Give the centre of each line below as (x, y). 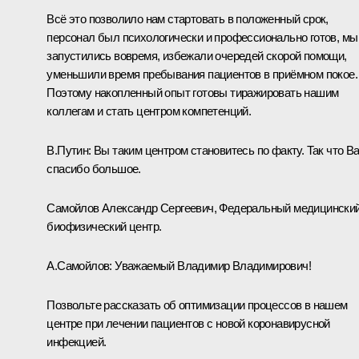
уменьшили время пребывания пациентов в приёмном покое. (202, 74)
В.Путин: (70, 150)
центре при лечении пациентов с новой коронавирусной (188, 323)
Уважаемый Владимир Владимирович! (211, 265)
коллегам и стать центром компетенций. (149, 111)
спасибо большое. (94, 168)
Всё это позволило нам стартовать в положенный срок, (188, 18)
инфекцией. (77, 341)
